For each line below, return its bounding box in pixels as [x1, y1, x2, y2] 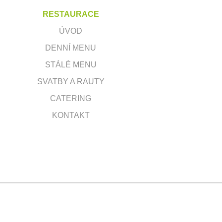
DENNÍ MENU [45, 43, 97, 52]
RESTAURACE [42, 9, 99, 18]
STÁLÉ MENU [45, 60, 97, 69]
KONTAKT [52, 111, 90, 119]
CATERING [50, 94, 92, 103]
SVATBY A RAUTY [37, 77, 105, 86]
